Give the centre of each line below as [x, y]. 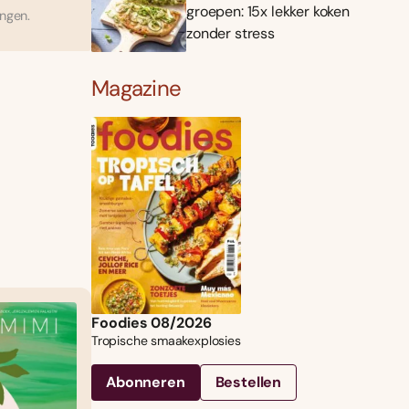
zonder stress [231, 34]
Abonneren [146, 383]
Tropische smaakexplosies [166, 341]
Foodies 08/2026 [152, 323]
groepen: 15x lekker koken [268, 12]
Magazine [136, 89]
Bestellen [248, 383]
